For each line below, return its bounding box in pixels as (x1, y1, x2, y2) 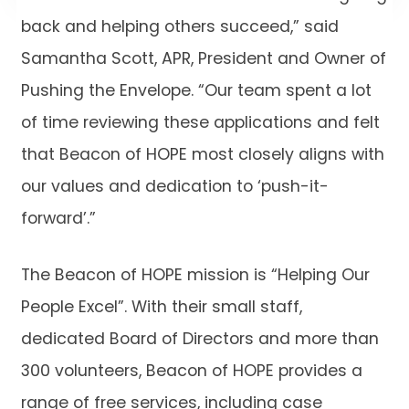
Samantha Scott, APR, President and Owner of (20, 52, 386, 68)
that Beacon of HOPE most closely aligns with (20, 148, 384, 164)
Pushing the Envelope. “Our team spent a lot (20, 84, 372, 100)
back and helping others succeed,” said (20, 20, 339, 37)
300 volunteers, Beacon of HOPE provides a (20, 363, 362, 380)
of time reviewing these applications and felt (20, 116, 380, 132)
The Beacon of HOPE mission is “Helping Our (20, 267, 370, 284)
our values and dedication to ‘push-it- (20, 180, 329, 196)
